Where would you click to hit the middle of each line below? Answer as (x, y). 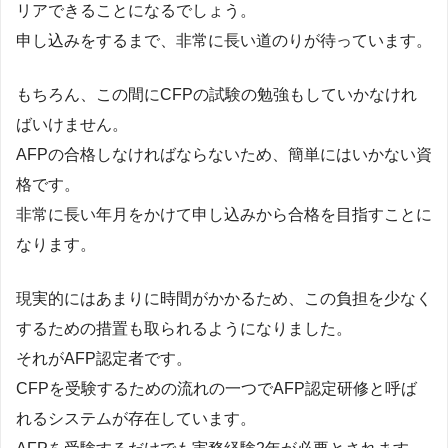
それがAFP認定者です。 (104, 359)
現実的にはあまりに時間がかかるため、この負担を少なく (224, 299)
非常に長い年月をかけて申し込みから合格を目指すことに (224, 215)
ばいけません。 (72, 125)
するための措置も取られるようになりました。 (184, 329)
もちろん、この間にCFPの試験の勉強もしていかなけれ (216, 95)
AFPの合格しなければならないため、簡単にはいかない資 (224, 155)
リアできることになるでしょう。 (136, 11)
